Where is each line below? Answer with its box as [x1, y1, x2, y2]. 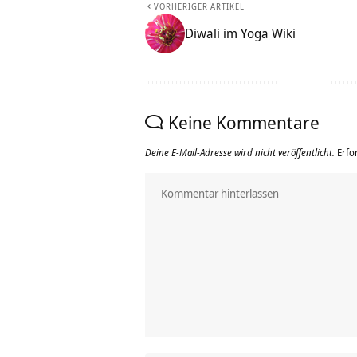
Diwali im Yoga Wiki [185, 25, 296, 43]
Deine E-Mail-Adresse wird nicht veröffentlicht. [145, 146, 335, 160]
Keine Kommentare [168, 110, 320, 135]
